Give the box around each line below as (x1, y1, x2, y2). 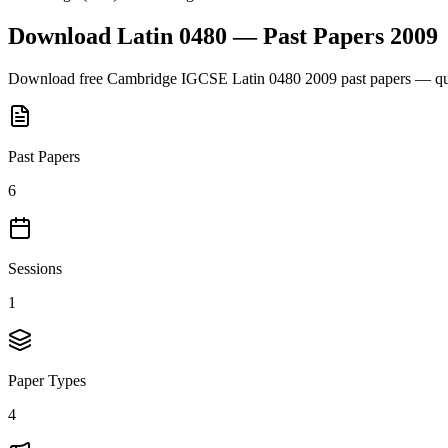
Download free (8, 69, 107, 87)
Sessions (8, 259, 62, 277)
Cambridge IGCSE (107, 69, 228, 87)
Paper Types (8, 371, 86, 389)
